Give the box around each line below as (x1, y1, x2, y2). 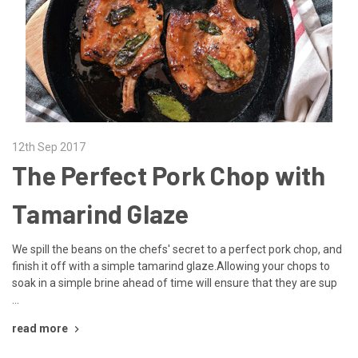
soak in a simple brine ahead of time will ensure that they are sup (12, 276, 337, 289)
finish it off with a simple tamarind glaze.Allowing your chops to (12, 259, 330, 272)
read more (12, 321, 68, 335)
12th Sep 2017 (12, 140, 86, 153)
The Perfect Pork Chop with (12, 159, 326, 190)
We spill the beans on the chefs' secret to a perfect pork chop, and (12, 242, 342, 256)
